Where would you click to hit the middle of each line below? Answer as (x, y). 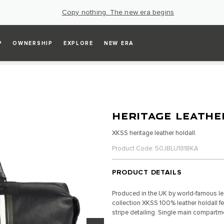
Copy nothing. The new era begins (118, 12)
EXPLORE (78, 43)
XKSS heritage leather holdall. (154, 133)
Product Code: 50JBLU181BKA (155, 148)
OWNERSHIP (33, 43)
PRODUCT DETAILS (147, 172)
